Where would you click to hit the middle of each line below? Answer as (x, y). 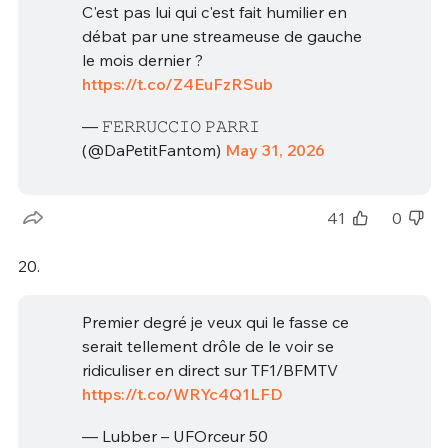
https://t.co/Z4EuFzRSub (177, 84)
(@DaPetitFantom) (153, 149)
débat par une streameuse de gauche (221, 36)
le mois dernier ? (142, 60)
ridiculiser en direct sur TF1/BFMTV (209, 370)
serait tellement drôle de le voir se (207, 346)
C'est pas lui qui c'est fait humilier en (214, 12)
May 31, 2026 (274, 149)
